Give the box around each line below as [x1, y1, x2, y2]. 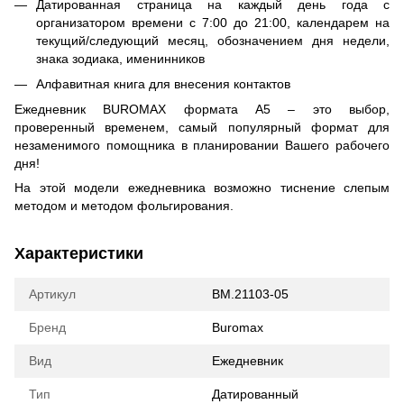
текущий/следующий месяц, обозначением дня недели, [36, 32, 390, 48]
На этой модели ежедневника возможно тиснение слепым [14, 180, 390, 196]
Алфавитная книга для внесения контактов [36, 77, 290, 92]
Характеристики [14, 244, 143, 263]
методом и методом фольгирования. [14, 198, 234, 214]
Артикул [29, 287, 76, 302]
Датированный [212, 387, 298, 402]
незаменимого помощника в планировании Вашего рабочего [14, 138, 390, 153]
